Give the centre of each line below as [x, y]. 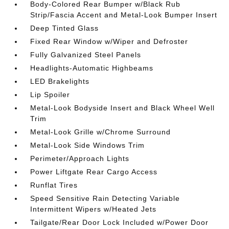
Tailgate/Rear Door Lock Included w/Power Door [120, 223]
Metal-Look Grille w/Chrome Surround [101, 132]
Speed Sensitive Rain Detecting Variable [105, 199]
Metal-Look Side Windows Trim [88, 145]
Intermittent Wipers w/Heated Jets [94, 209]
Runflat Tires [54, 185]
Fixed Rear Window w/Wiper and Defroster [109, 42]
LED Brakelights [60, 82]
